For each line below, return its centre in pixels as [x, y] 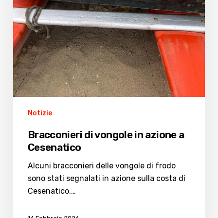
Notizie [40, 113]
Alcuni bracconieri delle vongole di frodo [101, 165]
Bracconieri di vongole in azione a [106, 134]
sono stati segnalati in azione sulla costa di [106, 178]
